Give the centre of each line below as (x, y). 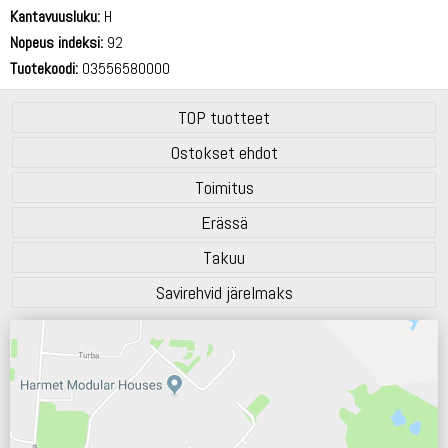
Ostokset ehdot (224, 152)
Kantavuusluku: (55, 16)
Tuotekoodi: (44, 68)
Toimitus (224, 187)
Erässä (224, 222)
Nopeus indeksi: (56, 42)
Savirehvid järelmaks (224, 292)
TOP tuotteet (224, 117)
